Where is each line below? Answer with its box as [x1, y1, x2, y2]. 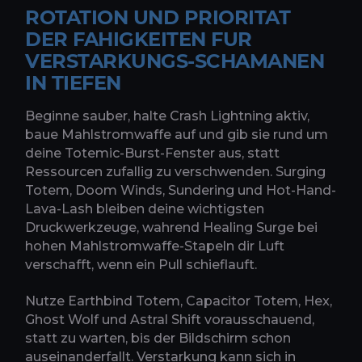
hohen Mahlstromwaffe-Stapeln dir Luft [25, 238, 284, 255]
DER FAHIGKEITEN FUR [25, 27, 252, 52]
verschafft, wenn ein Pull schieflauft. [25, 257, 257, 273]
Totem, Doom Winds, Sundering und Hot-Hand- [25, 183, 336, 199]
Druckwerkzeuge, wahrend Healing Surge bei [25, 220, 318, 236]
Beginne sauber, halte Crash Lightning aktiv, [25, 108, 309, 124]
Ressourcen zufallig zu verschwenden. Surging [25, 164, 326, 180]
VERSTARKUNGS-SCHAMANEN [25, 49, 325, 74]
